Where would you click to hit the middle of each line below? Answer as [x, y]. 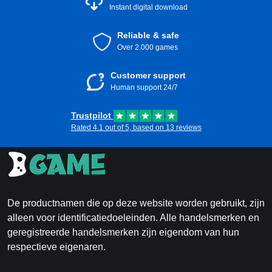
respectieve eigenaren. [56, 247]
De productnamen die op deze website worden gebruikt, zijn [136, 203]
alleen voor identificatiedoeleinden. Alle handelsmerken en [133, 218]
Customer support [148, 75]
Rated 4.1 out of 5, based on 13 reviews [136, 127]
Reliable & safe [148, 35]
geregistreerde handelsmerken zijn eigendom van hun [123, 232]
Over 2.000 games [148, 47]
